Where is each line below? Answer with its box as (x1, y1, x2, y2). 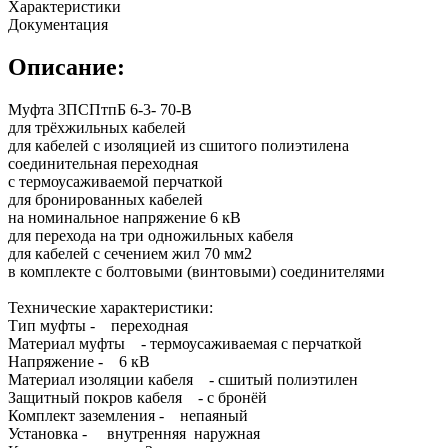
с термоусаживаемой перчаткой (8, 172, 223, 190)
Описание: (8, 53, 125, 80)
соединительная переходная (8, 154, 198, 172)
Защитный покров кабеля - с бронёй (8, 388, 267, 406)
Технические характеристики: (8, 298, 213, 316)
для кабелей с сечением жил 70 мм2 (8, 244, 252, 262)
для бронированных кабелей (8, 190, 203, 208)
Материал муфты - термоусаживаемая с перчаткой (8, 334, 362, 352)
